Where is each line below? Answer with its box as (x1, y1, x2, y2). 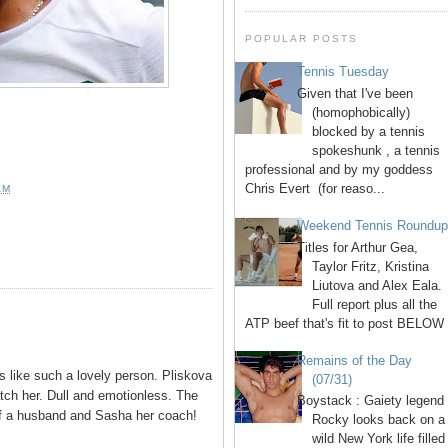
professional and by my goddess (245, 161, 437, 177)
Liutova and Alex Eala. (312, 277, 443, 293)
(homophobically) (312, 104, 411, 120)
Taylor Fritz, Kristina (312, 258, 430, 274)
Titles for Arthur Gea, (297, 239, 419, 255)
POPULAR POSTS (245, 32, 359, 44)
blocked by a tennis (312, 123, 426, 139)
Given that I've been (297, 85, 414, 101)
